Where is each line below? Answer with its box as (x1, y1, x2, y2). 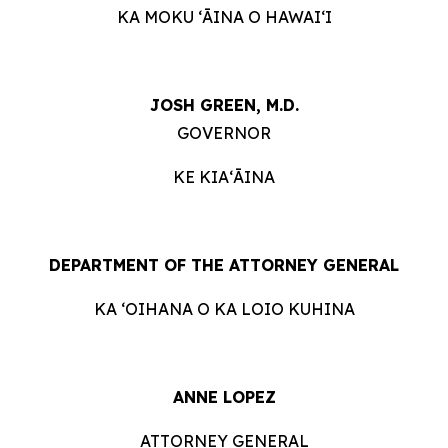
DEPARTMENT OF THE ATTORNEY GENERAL (49, 255, 399, 275)
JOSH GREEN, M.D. (149, 95, 299, 115)
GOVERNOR (177, 123, 271, 143)
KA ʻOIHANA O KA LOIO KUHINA (93, 299, 355, 319)
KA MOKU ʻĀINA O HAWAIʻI (116, 7, 332, 27)
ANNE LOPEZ (172, 387, 276, 407)
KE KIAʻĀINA (173, 167, 275, 187)
